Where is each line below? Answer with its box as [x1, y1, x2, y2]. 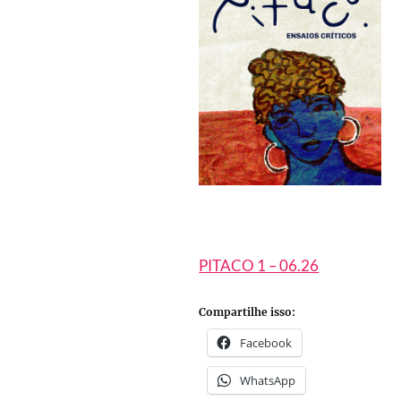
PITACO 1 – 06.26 [199, 255, 320, 275]
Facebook [240, 335, 293, 352]
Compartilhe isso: [199, 305, 296, 320]
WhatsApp [240, 372, 296, 389]
